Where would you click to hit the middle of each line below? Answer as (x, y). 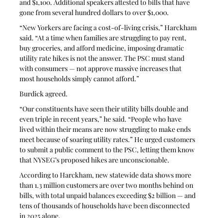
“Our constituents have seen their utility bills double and (105, 109)
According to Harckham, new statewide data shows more (106, 175)
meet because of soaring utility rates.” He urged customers (108, 139)
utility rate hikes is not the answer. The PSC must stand (103, 58)
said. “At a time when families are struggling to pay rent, (104, 38)
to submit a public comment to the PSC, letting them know (108, 150)
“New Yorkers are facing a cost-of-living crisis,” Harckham (109, 27)
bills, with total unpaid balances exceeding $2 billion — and (109, 195)
